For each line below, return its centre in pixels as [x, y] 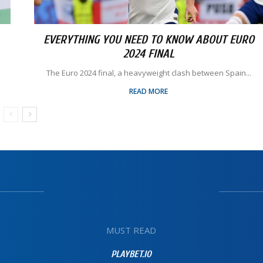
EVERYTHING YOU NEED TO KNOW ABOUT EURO [149, 40]
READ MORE [149, 91]
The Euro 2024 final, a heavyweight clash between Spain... [149, 73]
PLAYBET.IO [131, 254]
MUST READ [131, 230]
